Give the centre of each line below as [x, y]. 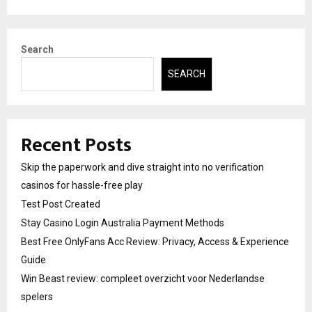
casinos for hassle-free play [82, 185]
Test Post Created [61, 204]
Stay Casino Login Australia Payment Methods [123, 223]
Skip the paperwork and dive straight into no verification [142, 167]
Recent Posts [76, 145]
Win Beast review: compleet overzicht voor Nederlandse [143, 278]
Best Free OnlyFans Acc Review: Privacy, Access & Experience [155, 241]
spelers [37, 296]
